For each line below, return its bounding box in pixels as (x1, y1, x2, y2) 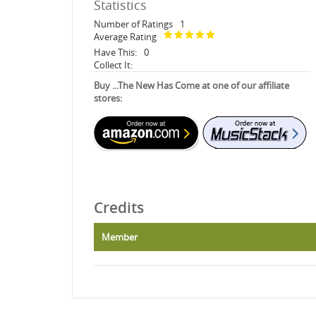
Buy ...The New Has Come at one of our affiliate (94, 78, 289, 92)
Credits (94, 197, 144, 217)
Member (102, 230, 138, 243)
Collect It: (94, 58, 133, 71)
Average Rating (94, 30, 157, 43)
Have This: (94, 45, 137, 59)
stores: (94, 91, 122, 104)
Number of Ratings (94, 17, 173, 30)
